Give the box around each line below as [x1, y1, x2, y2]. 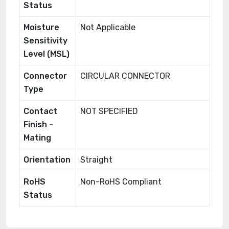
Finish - [24, 120, 53, 129]
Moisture [24, 22, 59, 32]
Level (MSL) [24, 49, 70, 59]
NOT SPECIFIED [80, 106, 138, 116]
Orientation [24, 155, 71, 165]
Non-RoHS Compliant [80, 177, 162, 187]
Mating [24, 133, 51, 143]
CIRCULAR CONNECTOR [80, 71, 170, 81]
